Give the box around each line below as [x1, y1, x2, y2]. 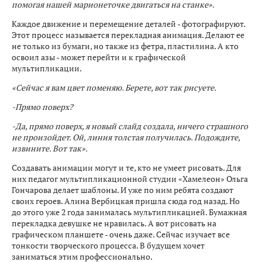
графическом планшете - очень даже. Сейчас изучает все [12, 228, 230, 240]
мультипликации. [12, 62, 82, 74]
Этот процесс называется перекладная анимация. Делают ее [12, 29, 244, 40]
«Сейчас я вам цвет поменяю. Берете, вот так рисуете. [12, 81, 216, 93]
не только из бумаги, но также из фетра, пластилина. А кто [12, 40, 239, 51]
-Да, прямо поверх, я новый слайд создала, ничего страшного [12, 120, 248, 132]
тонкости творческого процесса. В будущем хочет [12, 239, 205, 251]
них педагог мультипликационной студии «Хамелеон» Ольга [12, 173, 248, 184]
